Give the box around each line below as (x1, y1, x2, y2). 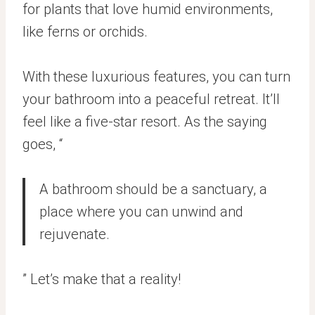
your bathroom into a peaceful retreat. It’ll (22, 91, 280, 108)
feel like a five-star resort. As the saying (22, 113, 267, 131)
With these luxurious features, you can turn (22, 68, 290, 86)
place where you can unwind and (39, 203, 243, 221)
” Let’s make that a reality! (22, 271, 181, 288)
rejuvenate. (39, 226, 110, 243)
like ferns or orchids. (22, 23, 148, 41)
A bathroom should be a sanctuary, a (39, 181, 267, 198)
